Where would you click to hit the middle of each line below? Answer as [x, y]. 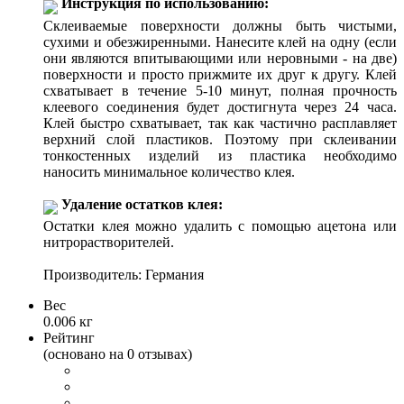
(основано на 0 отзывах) [118, 354]
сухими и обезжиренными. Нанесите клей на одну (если [220, 41]
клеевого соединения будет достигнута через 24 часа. [220, 106]
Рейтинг [69, 338]
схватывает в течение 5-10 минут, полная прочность [220, 90]
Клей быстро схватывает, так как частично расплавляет [220, 123]
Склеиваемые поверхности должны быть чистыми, [220, 25]
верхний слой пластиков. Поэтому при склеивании [220, 139]
